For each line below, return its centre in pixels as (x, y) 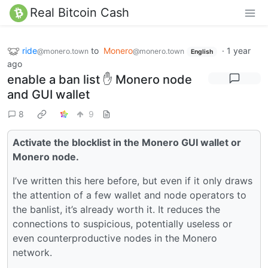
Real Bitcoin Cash (80, 12)
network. (32, 253)
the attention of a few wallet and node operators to (130, 195)
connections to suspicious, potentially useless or (122, 224)
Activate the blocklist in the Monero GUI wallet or (127, 143)
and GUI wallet (48, 95)
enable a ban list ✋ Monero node (100, 80)
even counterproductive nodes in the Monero (115, 238)
